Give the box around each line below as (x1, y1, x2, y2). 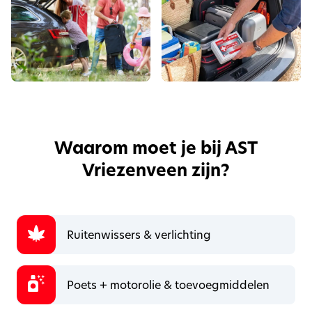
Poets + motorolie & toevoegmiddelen (67, 277, 270, 292)
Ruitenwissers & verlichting (67, 227, 211, 242)
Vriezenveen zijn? (82, 159, 230, 182)
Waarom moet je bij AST (54, 136, 258, 159)
